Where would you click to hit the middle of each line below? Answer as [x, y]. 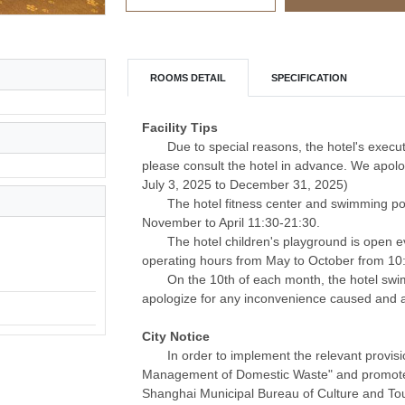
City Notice [176, 336]
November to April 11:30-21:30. [231, 222]
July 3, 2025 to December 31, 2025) [245, 184]
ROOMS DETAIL [188, 77]
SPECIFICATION [309, 77]
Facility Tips [180, 127]
